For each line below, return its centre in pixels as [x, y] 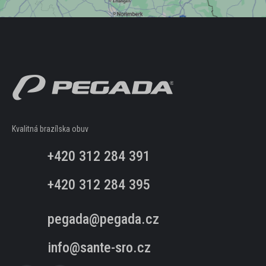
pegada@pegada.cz [103, 219]
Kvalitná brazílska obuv [50, 129]
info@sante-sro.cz [99, 248]
